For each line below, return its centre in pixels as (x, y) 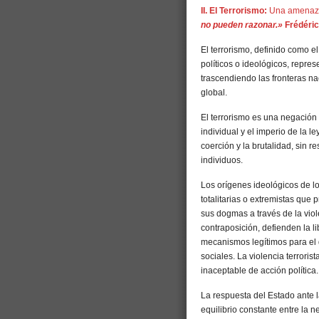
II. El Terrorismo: (235, 11)
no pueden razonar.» (242, 25)
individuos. (222, 161)
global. (214, 93)
